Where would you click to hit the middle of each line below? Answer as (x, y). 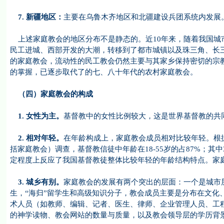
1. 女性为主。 (36, 116)
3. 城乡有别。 (36, 182)
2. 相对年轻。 (36, 138)
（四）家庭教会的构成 (51, 94)
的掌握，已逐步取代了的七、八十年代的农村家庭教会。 (103, 72)
